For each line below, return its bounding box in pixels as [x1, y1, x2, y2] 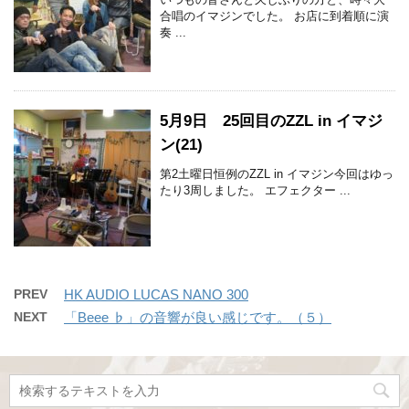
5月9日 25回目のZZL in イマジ [160, 111, 383, 130]
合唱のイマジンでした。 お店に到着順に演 [160, 8, 389, 23]
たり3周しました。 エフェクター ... [160, 183, 351, 197]
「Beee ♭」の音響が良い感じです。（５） [64, 309, 331, 325]
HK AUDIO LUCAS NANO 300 [64, 286, 248, 302]
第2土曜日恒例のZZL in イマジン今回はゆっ [160, 166, 393, 181]
